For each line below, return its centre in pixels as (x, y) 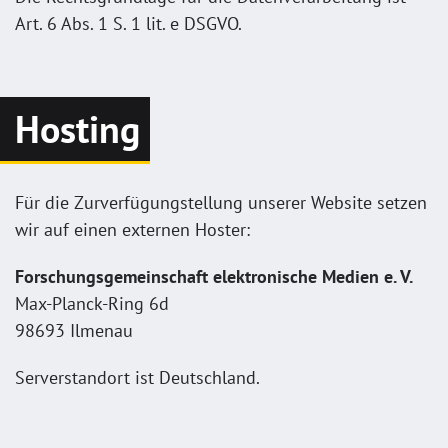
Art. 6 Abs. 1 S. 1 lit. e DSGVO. (128, 23)
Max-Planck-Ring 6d (92, 303)
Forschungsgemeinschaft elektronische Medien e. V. (214, 276)
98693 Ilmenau (74, 330)
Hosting (77, 128)
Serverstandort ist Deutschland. (137, 377)
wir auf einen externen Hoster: (132, 229)
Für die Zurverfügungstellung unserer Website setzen (221, 202)
